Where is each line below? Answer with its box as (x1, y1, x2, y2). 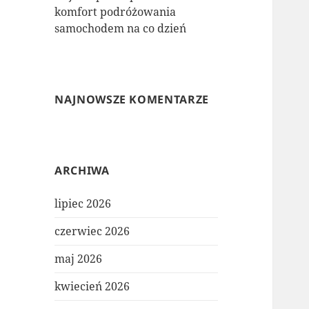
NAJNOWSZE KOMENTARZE (54, 92, 209, 108)
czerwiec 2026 (54, 223, 130, 239)
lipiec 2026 (54, 196, 112, 212)
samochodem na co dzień (54, 21, 187, 37)
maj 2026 (54, 251, 103, 267)
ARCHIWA (54, 163, 110, 179)
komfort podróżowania (54, 4, 177, 20)
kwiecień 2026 (54, 279, 130, 295)
